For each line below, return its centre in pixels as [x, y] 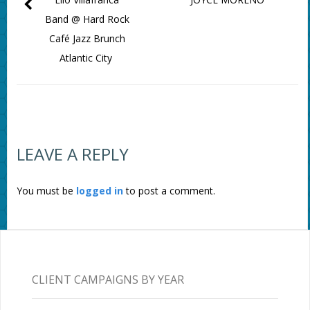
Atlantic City [87, 58]
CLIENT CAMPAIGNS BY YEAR [108, 279]
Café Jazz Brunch [87, 39]
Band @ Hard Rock [87, 19]
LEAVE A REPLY [72, 154]
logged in [99, 191]
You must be [46, 191]
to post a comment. [169, 191]
